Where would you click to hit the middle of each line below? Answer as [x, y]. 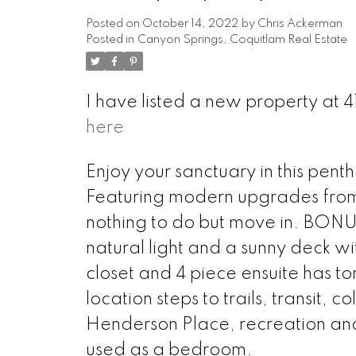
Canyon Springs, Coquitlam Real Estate [242, 39]
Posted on [114, 23]
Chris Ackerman [300, 23]
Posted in [110, 39]
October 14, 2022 [190, 23]
